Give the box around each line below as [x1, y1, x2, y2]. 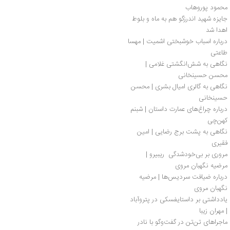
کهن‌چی [207, 114, 227, 126]
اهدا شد [206, 24, 227, 36]
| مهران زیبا [199, 205, 227, 217]
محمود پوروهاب [185, 2, 227, 13]
